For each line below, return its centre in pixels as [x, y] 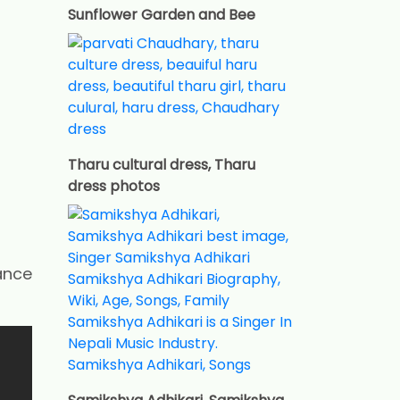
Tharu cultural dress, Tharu [162, 164]
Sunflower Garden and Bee [162, 14]
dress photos [114, 186]
